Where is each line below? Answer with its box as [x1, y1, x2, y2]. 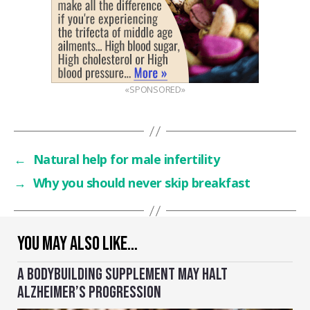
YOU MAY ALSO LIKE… [17, 232, 138, 255]
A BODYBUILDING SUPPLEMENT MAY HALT [17, 264, 228, 284]
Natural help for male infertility [33, 151, 220, 167]
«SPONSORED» [125, 83, 185, 95]
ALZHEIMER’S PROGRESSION [17, 282, 161, 302]
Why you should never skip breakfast [33, 174, 250, 191]
